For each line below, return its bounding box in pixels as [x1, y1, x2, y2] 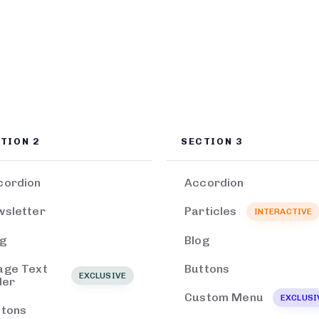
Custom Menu [184, 291, 263, 305]
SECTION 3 [181, 136, 243, 147]
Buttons [184, 261, 230, 276]
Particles [184, 204, 237, 219]
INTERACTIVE [253, 206, 313, 217]
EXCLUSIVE [78, 270, 127, 281]
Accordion [184, 175, 244, 189]
